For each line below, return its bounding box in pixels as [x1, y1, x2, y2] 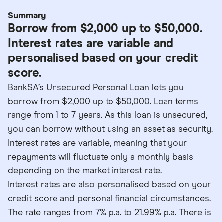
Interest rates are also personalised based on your [8, 180, 211, 189]
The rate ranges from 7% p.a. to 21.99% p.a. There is [8, 208, 211, 217]
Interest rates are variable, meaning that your [8, 138, 187, 148]
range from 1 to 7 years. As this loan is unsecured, [8, 111, 207, 120]
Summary [8, 11, 46, 20]
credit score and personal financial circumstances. [8, 194, 211, 203]
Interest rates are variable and [8, 37, 174, 50]
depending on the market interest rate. [8, 166, 162, 175]
